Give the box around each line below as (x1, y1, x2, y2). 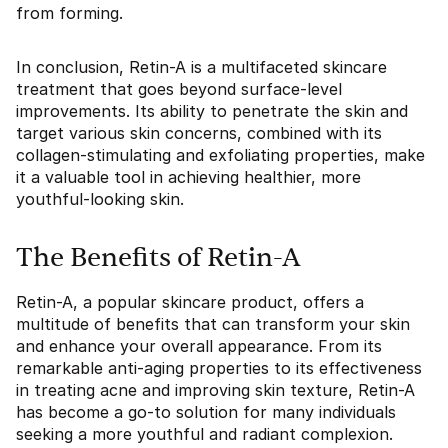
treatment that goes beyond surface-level (16, 79, 342, 99)
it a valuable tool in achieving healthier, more (16, 167, 361, 187)
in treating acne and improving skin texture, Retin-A (16, 380, 415, 400)
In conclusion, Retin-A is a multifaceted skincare (16, 57, 387, 77)
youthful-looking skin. (16, 189, 184, 209)
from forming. (16, 3, 123, 23)
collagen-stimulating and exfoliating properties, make (16, 145, 425, 165)
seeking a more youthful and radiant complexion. (16, 424, 393, 444)
